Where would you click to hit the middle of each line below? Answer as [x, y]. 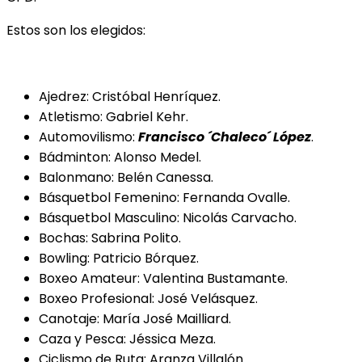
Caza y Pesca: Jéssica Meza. [127, 339]
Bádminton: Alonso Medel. [120, 157]
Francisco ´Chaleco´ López [225, 137]
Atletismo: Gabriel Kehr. [114, 116]
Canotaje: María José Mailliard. [135, 318]
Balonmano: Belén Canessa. [126, 177]
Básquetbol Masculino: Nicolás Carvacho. [168, 217]
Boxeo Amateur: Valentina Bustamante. [163, 278]
